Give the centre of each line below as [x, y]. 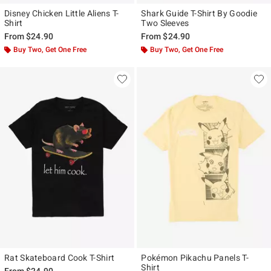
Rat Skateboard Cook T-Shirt [60, 257]
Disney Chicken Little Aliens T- [62, 13]
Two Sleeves [165, 23]
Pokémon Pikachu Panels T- [195, 257]
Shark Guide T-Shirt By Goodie [199, 13]
